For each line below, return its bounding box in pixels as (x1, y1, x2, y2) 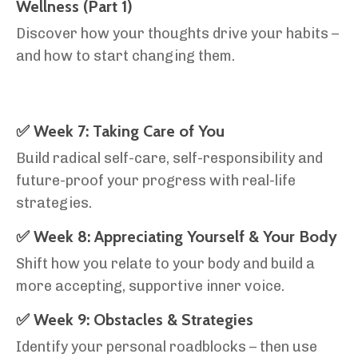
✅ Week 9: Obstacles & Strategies (16, 310, 253, 330)
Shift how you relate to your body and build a (16, 255, 315, 273)
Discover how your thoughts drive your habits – (16, 25, 339, 43)
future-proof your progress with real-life (16, 172, 296, 190)
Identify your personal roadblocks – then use (16, 338, 317, 356)
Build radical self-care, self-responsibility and (16, 149, 323, 168)
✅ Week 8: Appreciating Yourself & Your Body (16, 227, 337, 247)
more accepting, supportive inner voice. (16, 277, 284, 296)
